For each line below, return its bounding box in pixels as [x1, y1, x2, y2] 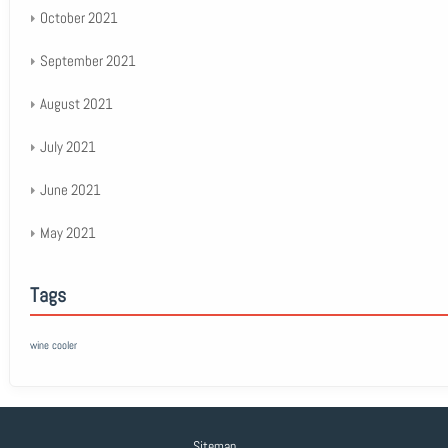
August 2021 [39, 94, 113, 113]
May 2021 [39, 223, 96, 242]
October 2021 [39, 8, 118, 27]
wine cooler [29, 339, 77, 352]
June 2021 [39, 180, 101, 199]
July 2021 [39, 137, 96, 156]
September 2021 [39, 51, 136, 70]
